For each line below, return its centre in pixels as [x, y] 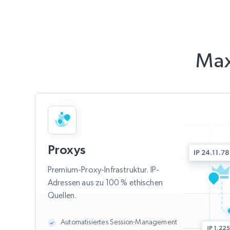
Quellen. [62, 196]
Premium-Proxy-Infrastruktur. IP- [104, 170]
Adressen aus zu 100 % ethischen [105, 183]
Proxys [67, 150]
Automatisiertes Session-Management [119, 222]
